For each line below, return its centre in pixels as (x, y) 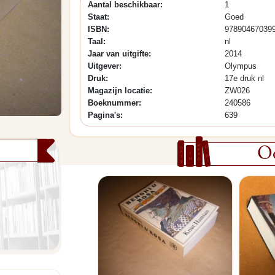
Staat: (99, 17)
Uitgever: (105, 66)
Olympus (240, 66)
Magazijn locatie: (120, 91)
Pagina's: (105, 115)
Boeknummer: (114, 103)
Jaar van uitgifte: (119, 54)
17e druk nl (244, 78)
